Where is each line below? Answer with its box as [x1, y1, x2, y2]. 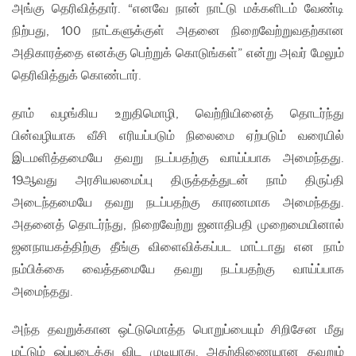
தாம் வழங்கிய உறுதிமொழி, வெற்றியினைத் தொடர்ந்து [12, 106, 344, 122]
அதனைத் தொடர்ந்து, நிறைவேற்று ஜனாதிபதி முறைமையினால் [12, 218, 344, 234]
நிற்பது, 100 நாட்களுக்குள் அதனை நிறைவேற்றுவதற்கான [12, 24, 344, 40]
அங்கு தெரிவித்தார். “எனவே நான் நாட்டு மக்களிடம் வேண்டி [12, 2, 344, 17]
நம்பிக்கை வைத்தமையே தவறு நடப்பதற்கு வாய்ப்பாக [12, 262, 344, 278]
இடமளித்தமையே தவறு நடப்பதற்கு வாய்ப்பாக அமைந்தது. [12, 151, 344, 167]
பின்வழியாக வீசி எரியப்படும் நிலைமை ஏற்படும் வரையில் [12, 129, 344, 145]
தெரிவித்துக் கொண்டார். [12, 68, 141, 84]
